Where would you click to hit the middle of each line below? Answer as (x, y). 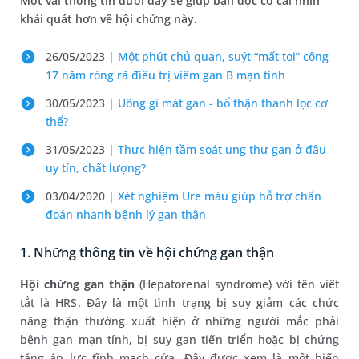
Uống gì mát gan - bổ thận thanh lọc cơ (223, 103)
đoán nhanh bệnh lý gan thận (126, 214)
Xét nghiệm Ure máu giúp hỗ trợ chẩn (220, 196)
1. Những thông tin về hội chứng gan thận (147, 252)
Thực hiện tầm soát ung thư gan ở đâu (222, 149)
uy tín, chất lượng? (96, 168)
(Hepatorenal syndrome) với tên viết (237, 284)
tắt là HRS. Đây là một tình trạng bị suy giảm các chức (179, 303)
